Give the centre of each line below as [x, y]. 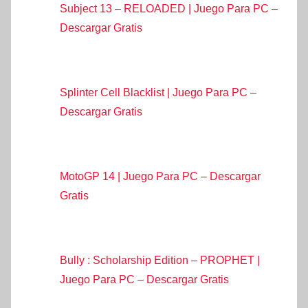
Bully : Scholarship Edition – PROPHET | [160, 261]
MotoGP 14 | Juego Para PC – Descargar [160, 176]
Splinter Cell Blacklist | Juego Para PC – [158, 92]
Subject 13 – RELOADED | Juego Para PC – [169, 8]
